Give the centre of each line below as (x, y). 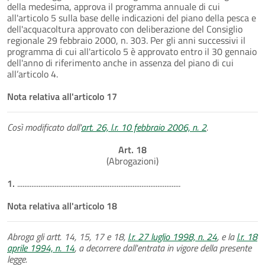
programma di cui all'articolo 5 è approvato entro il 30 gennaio (132, 51)
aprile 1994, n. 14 (41, 248)
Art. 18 (132, 149)
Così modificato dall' (44, 127)
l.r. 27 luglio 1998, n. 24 (172, 236)
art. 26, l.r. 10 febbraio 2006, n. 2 (144, 127)
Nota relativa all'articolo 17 (62, 96)
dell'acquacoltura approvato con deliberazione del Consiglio (125, 29)
